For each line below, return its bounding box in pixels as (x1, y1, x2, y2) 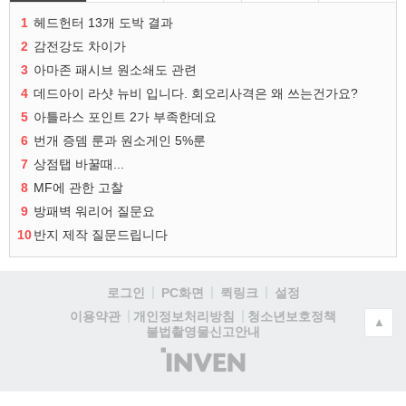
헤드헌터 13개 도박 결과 (34, 15, 173, 30)
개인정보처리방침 (133, 309, 235, 324)
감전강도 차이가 (34, 39, 126, 53)
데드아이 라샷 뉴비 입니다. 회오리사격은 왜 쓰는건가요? (34, 86, 358, 101)
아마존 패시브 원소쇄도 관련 (34, 63, 197, 77)
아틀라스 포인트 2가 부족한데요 (34, 110, 217, 124)
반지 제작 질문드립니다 (34, 227, 168, 242)
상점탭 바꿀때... (34, 157, 124, 171)
